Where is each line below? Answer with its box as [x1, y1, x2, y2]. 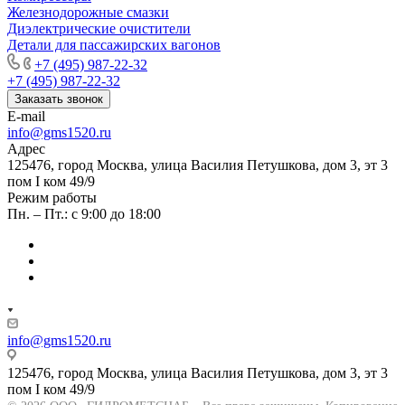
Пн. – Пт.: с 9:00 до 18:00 [7, 205, 161, 221]
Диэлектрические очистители [7, 20, 191, 36]
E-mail [7, 108, 45, 124]
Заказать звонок [14, 91, 103, 106]
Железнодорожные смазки [7, 4, 169, 20]
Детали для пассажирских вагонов [7, 36, 221, 52]
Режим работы [7, 189, 97, 205]
